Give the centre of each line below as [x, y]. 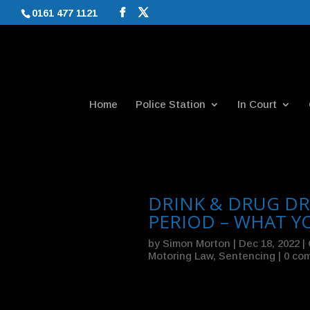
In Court [257, 104]
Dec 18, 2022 [269, 244]
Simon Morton [196, 244]
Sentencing [247, 256]
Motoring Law [180, 256]
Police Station [170, 104]
